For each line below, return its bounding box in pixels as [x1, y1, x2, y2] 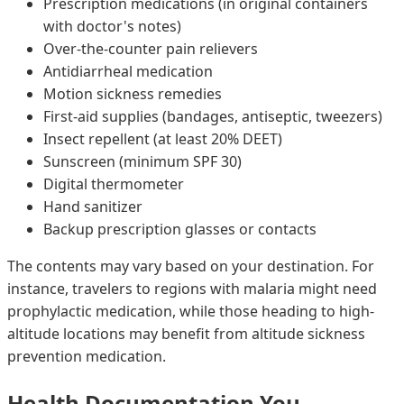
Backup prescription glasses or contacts [43, 218, 317, 239]
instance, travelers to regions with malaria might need [7, 278, 377, 298]
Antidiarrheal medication [43, 60, 213, 81]
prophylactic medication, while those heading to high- [7, 300, 374, 321]
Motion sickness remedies [43, 83, 222, 104]
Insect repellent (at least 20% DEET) [43, 128, 282, 149]
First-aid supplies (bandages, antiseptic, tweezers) [43, 106, 382, 126]
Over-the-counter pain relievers [43, 38, 258, 59]
